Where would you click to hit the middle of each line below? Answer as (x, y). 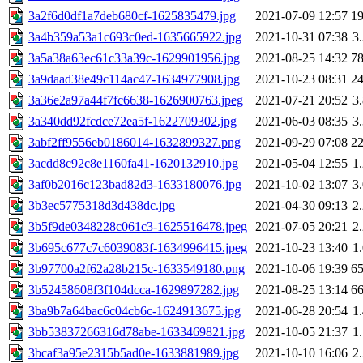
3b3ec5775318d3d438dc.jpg (102, 206)
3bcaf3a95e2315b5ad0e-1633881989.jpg (134, 353)
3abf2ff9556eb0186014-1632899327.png (135, 143)
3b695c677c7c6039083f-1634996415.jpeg (138, 248)
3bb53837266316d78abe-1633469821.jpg (137, 332)
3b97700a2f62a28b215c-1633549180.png (137, 269)
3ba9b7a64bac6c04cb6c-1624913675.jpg (135, 311)
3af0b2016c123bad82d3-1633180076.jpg (135, 185)
